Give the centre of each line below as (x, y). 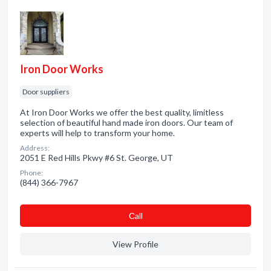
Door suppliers (46, 92)
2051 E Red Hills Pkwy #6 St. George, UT (96, 158)
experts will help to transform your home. (97, 133)
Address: (35, 148)
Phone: (31, 173)
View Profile (135, 244)
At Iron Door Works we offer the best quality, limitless (122, 112)
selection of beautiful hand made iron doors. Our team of (126, 122)
